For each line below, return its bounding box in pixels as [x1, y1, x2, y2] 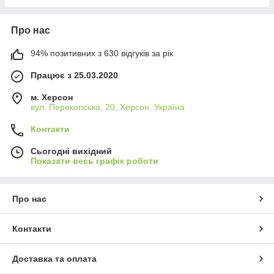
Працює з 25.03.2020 [31, 70, 118, 80]
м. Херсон [31, 92, 73, 102]
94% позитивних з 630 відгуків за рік [31, 48, 173, 58]
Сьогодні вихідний [31, 146, 112, 156]
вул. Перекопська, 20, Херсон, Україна [31, 102, 185, 112]
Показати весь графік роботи [31, 155, 158, 166]
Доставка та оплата [12, 253, 97, 264]
